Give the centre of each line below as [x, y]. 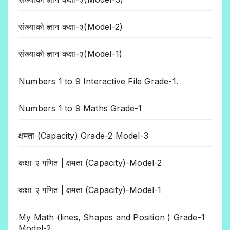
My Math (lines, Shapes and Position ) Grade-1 [112, 217]
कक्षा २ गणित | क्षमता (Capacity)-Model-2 [90, 163]
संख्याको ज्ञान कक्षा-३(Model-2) [71, 27]
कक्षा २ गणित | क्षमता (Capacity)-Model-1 [90, 190]
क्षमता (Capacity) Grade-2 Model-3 [83, 136]
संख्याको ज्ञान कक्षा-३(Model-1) [71, 54]
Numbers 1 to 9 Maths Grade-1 [80, 109]
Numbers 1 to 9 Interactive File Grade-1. [98, 81]
